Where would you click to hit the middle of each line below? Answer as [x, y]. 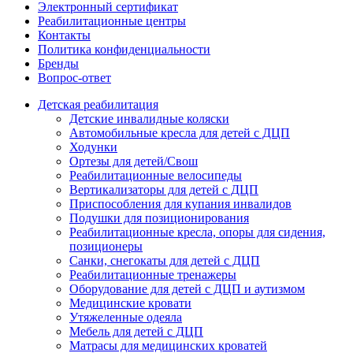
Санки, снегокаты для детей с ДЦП [165, 261]
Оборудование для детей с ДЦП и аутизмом [187, 289]
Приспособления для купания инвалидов [180, 204]
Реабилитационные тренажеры [153, 275]
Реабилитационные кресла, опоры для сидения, [197, 232]
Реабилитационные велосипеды [156, 176]
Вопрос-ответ [74, 78]
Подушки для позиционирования [159, 218]
